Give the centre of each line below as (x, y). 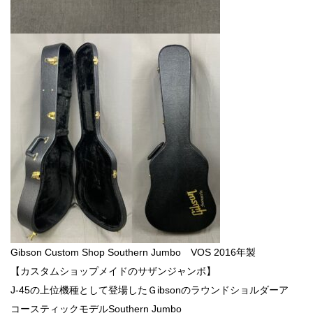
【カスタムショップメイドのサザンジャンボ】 (113, 271)
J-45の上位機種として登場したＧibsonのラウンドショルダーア (150, 290)
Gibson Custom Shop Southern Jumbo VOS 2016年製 (133, 252)
